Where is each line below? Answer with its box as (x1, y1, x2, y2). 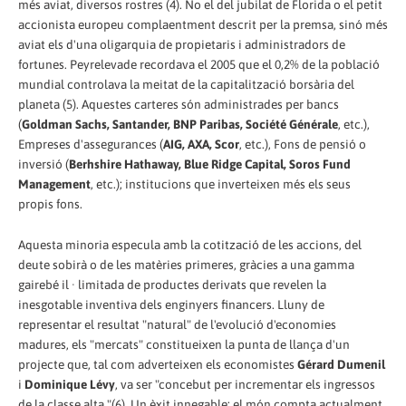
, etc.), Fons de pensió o (239, 136, 366, 151)
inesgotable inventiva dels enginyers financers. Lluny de (18, 297, 324, 313)
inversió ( (18, 156, 69, 171)
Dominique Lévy (24, 377, 115, 392)
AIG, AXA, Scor (163, 136, 239, 151)
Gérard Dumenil (297, 357, 385, 372)
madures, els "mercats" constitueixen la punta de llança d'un (18, 337, 350, 353)
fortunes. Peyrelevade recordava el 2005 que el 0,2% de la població (18, 56, 380, 72)
